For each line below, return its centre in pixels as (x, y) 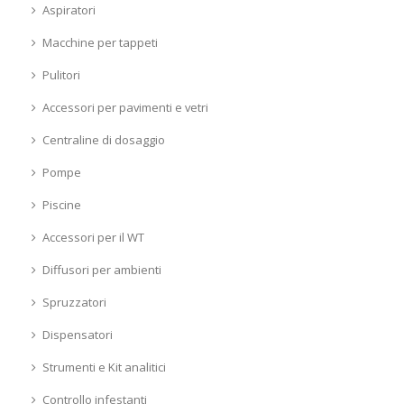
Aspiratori (69, 10)
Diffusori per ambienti (101, 270)
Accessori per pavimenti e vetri (125, 108)
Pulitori (61, 75)
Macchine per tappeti (100, 43)
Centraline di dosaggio (103, 140)
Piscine (61, 205)
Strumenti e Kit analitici (104, 367)
